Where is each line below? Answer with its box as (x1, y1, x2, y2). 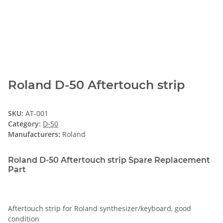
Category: (8, 118, 43, 128)
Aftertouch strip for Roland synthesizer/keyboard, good (8, 203, 191, 213)
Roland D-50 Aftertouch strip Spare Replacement (8, 155, 210, 165)
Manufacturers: (8, 129, 60, 139)
